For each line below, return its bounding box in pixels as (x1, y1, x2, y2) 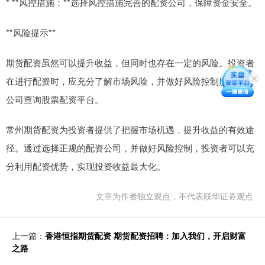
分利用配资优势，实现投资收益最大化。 (6, 160, 166, 172)
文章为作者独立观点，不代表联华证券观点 (96, 190, 253, 202)
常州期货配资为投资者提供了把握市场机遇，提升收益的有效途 (6, 123, 254, 135)
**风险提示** (6, 26, 56, 38)
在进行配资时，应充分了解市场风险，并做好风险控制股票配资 (6, 75, 254, 87)
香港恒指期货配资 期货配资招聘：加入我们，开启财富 (45, 230, 246, 241)
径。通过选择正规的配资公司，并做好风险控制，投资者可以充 (6, 141, 254, 154)
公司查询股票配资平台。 (6, 93, 104, 105)
